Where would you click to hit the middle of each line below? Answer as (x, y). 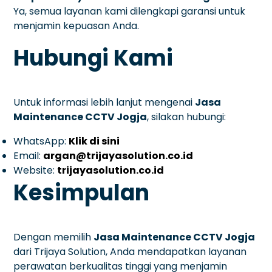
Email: (29, 155)
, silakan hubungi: (187, 117)
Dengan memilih (54, 237)
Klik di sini (94, 141)
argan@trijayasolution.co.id (118, 155)
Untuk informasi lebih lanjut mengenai (104, 102)
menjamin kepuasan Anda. (76, 25)
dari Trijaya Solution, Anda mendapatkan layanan (130, 251)
